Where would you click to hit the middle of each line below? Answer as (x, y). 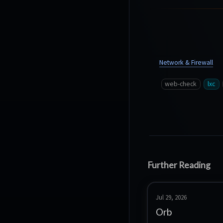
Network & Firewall (186, 63)
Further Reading (179, 165)
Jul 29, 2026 (171, 197)
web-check (181, 84)
